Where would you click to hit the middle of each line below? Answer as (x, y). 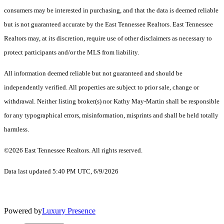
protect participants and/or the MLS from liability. (72, 52)
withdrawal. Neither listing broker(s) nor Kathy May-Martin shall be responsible (112, 101)
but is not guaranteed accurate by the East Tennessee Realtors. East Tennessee (108, 24)
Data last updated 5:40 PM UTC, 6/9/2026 (61, 171)
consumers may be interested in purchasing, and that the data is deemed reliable (111, 10)
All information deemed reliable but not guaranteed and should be (93, 73)
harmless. (16, 129)
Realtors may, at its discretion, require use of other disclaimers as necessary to (108, 38)
